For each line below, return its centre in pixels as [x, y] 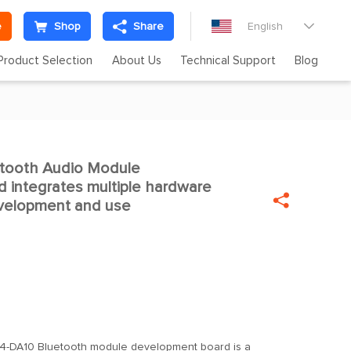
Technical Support [228, 61]
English [265, 26]
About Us [136, 61]
